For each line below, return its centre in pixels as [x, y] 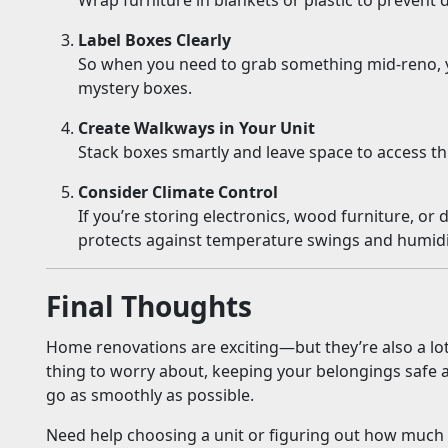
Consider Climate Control [178, 192]
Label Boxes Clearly [154, 40]
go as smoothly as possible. [150, 395]
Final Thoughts [149, 306]
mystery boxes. [135, 88]
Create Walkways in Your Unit [196, 128]
